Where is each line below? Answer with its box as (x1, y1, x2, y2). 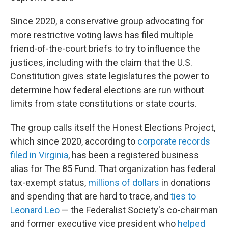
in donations (159, 177, 211, 188)
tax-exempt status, (10, 177, 88, 188)
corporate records (137, 136, 210, 147)
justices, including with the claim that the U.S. (10, 57, 192, 68)
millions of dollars (88, 177, 159, 188)
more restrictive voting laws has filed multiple (10, 30, 193, 41)
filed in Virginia (10, 150, 68, 161)
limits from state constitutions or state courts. (10, 98, 197, 109)
